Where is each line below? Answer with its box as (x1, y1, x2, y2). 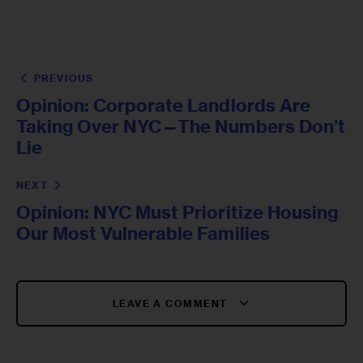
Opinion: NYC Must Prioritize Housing (16, 201, 338, 224)
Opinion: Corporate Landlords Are (16, 94, 310, 117)
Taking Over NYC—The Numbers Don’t (16, 115, 345, 139)
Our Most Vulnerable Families (16, 222, 270, 246)
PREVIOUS (33, 72, 94, 85)
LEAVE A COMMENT (112, 297, 231, 310)
